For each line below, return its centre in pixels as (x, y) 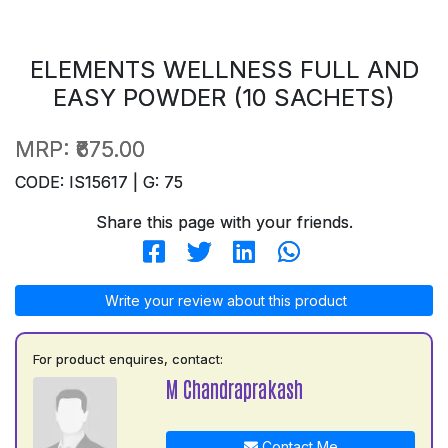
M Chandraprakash (235, 388)
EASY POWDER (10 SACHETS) (224, 97)
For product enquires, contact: (128, 358)
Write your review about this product (224, 300)
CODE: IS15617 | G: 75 (99, 181)
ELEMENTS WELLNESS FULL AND (224, 69)
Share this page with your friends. (224, 221)
